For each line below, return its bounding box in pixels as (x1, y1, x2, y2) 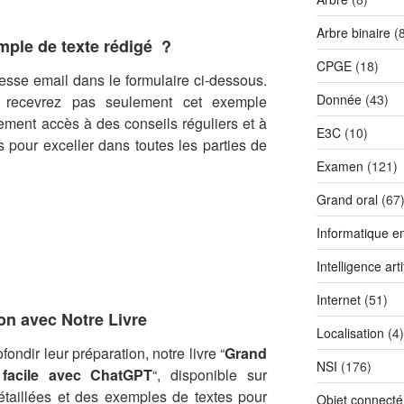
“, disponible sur (152, 364, 268, 386)
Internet (316, 290, 361, 309)
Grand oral (316, 190, 378, 209)
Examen (316, 157, 363, 176)
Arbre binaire (316, 23, 390, 42)
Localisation (316, 324, 384, 343)
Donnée (316, 90, 362, 109)
